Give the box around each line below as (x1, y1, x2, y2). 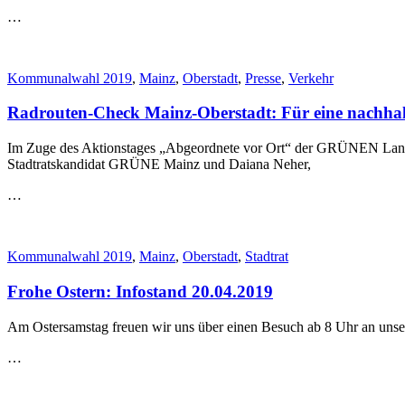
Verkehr (288, 70, 334, 86)
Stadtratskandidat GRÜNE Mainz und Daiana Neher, (7, 156, 311, 173)
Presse (245, 70, 281, 86)
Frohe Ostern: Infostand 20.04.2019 (7, 281, 273, 301)
